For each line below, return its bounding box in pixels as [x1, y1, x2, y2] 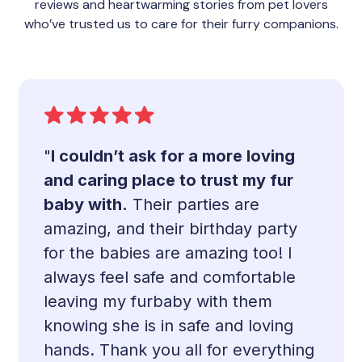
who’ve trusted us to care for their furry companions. [23, 15, 339, 33]
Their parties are [128, 195, 260, 215]
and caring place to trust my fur [44, 170, 294, 191]
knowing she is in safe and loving [44, 316, 294, 336]
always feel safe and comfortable [44, 267, 297, 288]
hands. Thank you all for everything [44, 340, 315, 360]
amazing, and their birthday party [44, 219, 298, 239]
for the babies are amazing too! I [44, 243, 293, 263]
